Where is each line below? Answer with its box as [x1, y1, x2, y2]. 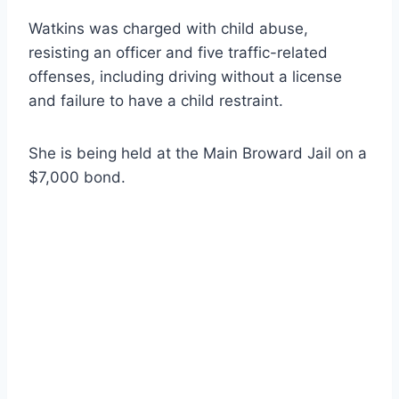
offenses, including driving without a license [28, 67, 342, 85]
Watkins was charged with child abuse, [28, 19, 308, 37]
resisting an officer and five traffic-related [28, 43, 328, 61]
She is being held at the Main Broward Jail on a [28, 143, 367, 162]
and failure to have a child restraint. [28, 91, 283, 110]
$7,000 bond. [28, 167, 126, 186]
